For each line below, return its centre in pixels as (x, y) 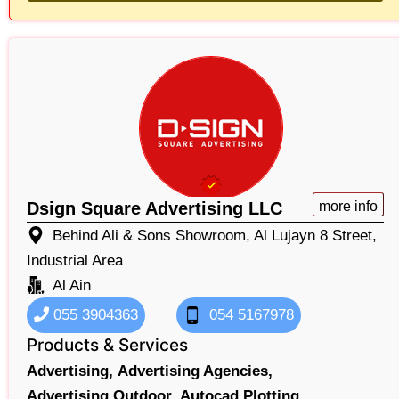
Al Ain (72, 285)
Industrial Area (75, 260)
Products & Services (107, 345)
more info (348, 206)
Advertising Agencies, (195, 370)
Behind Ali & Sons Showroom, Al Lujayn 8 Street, (215, 235)
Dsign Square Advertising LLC (155, 208)
